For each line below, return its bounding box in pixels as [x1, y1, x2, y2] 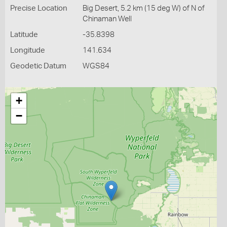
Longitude [10, 47, 45, 54]
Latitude [10, 31, 38, 39]
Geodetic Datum [10, 62, 66, 70]
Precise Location [10, 5, 67, 12]
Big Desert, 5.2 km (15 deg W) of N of [82, 5, 205, 12]
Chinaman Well [82, 15, 132, 23]
